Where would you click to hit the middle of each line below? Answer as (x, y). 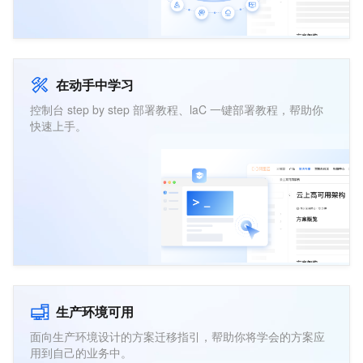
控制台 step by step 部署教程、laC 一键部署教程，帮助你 (177, 109)
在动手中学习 (95, 85)
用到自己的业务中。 (81, 352)
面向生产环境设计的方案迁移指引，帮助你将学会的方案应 (177, 336)
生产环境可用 (95, 312)
